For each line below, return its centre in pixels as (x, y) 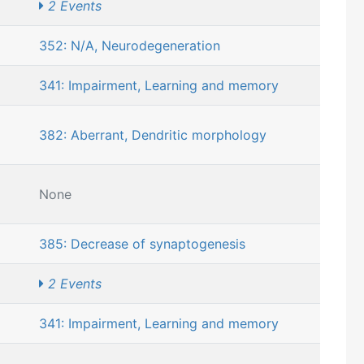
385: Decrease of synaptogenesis (142, 244)
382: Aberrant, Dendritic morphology (153, 135)
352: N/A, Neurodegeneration (130, 46)
